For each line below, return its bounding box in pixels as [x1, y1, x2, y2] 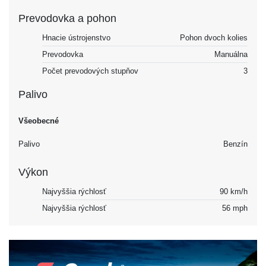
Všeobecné [18, 116, 59, 125]
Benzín [223, 139, 248, 148]
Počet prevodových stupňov [42, 66, 138, 75]
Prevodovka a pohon [18, 12, 116, 24]
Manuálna [214, 49, 248, 59]
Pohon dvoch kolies [180, 33, 248, 42]
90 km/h [220, 186, 248, 196]
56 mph [222, 203, 248, 213]
